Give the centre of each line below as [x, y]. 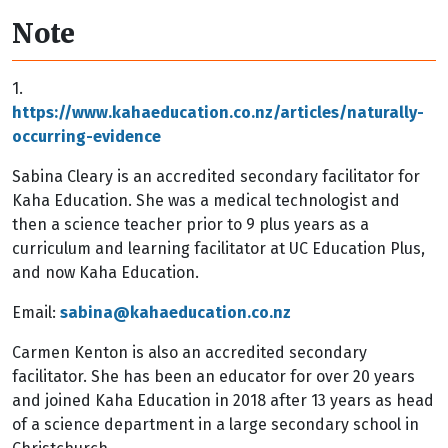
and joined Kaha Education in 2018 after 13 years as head [223, 400]
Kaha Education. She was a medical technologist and [206, 200]
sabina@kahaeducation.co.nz [175, 312]
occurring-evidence [86, 136]
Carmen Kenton [70, 352]
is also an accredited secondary [247, 352]
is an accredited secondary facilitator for [266, 176]
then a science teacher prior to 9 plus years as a [190, 224]
